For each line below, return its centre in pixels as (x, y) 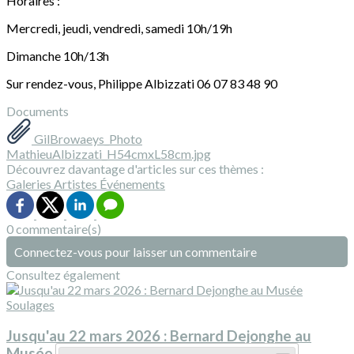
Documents (38, 111)
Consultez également (63, 275)
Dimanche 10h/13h (58, 56)
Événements (132, 184)
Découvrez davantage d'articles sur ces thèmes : (135, 169)
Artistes (77, 184)
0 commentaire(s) (54, 229)
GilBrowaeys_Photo (87, 139)
